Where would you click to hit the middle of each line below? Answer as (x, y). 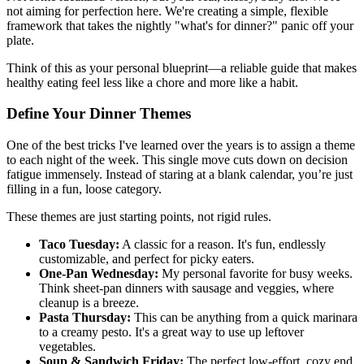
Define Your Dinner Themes (99, 114)
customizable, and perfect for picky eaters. (147, 259)
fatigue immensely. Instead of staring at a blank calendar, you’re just (180, 175)
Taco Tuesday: (79, 245)
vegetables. (67, 347)
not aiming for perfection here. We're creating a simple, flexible (167, 11)
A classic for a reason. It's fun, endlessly (223, 245)
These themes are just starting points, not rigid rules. (139, 217)
